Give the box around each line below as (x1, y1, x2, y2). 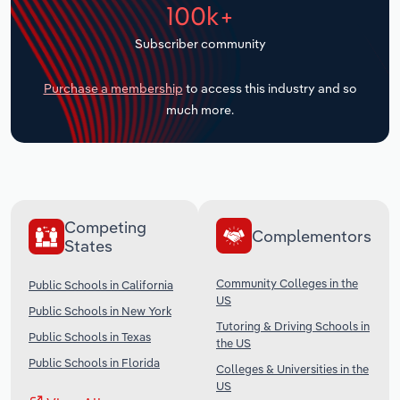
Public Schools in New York (29, 304, 171, 319)
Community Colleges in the (216, 276, 358, 291)
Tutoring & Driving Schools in (216, 319, 370, 334)
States (64, 236, 112, 257)
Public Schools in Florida (29, 355, 160, 371)
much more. (166, 102, 234, 119)
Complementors (252, 225, 371, 246)
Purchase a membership (43, 80, 183, 97)
